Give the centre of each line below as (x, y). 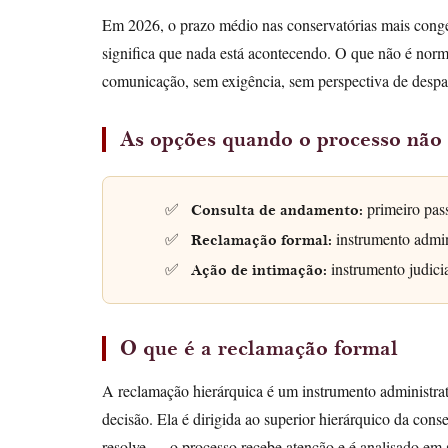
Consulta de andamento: (276, 210)
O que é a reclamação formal (259, 347)
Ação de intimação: (258, 270)
